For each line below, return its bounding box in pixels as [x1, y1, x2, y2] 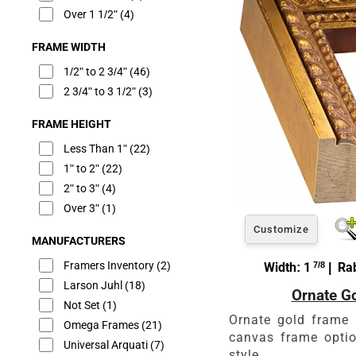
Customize [253, 222, 309, 235]
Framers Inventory [64, 258, 157, 273]
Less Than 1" [64, 141, 130, 156]
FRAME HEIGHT [32, 117, 111, 131]
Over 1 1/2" [64, 7, 120, 21]
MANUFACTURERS [32, 234, 126, 248]
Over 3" [64, 201, 102, 215]
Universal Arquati [64, 338, 150, 352]
